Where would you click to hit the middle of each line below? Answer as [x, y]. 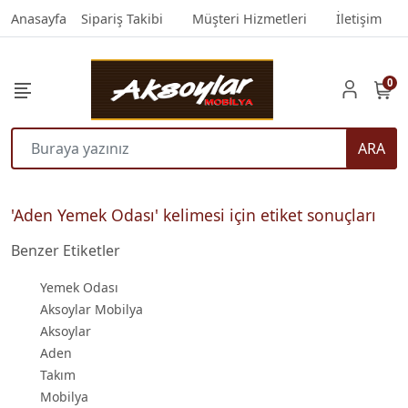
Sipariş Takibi [122, 19]
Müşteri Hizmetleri [250, 19]
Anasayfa [39, 19]
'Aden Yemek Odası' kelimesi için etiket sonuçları [194, 214]
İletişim [359, 19]
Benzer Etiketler [66, 250]
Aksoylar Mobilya [92, 309]
